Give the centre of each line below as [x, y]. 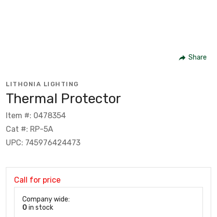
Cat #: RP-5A [30, 129]
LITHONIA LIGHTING [42, 84]
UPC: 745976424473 [43, 142]
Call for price [37, 180]
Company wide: [46, 199]
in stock [40, 207]
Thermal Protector [63, 98]
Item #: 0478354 [36, 115]
